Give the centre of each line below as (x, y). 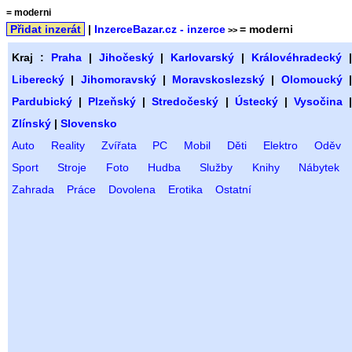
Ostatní (233, 189)
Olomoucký (312, 79)
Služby (216, 167)
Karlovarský (203, 57)
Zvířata (119, 145)
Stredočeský (185, 101)
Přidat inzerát (46, 29)
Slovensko (89, 123)
